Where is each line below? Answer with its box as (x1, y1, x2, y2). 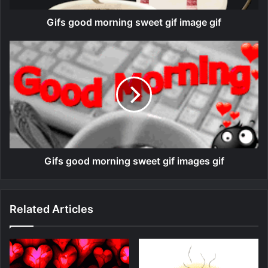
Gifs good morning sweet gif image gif (47, 16, 221, 28)
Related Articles (10, 202, 93, 215)
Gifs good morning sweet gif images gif (44, 154, 224, 167)
